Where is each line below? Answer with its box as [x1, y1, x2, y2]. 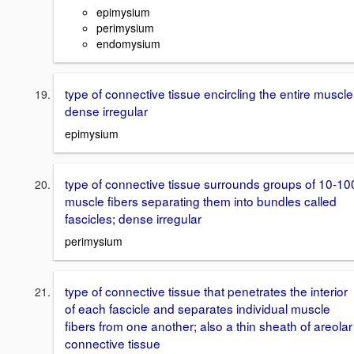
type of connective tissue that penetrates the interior [65, 281, 348, 299]
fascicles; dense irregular [65, 209, 201, 228]
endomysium [96, 36, 160, 52]
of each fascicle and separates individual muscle [65, 299, 330, 317]
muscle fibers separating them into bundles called [65, 192, 337, 210]
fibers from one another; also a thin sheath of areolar [65, 316, 352, 334]
